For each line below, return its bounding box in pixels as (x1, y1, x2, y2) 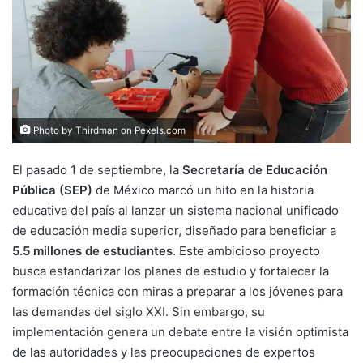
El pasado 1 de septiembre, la (12, 161, 182, 177)
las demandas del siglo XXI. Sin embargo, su (12, 303, 265, 319)
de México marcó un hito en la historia (92, 181, 314, 198)
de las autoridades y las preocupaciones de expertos (12, 344, 315, 360)
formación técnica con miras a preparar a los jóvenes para (12, 283, 343, 299)
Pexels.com (135, 124, 186, 136)
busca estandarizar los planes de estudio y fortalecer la (12, 263, 329, 279)
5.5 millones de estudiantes (12, 242, 173, 258)
